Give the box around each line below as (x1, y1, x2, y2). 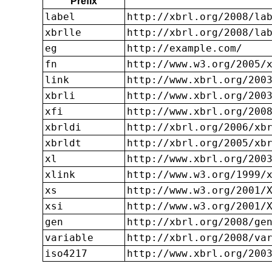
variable (45, 231, 93, 243)
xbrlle (45, 26, 81, 38)
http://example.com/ (127, 42, 242, 54)
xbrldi (45, 121, 81, 133)
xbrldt (45, 137, 81, 149)
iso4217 (45, 247, 87, 259)
